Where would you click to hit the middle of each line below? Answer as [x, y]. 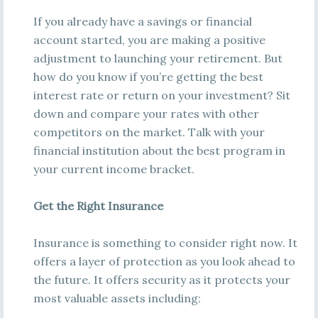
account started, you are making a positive [149, 40]
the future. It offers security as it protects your [161, 280]
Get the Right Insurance [99, 206]
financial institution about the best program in [159, 150]
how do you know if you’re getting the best [148, 77]
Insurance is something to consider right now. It [165, 243]
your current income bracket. [114, 169]
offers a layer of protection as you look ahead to [164, 261]
